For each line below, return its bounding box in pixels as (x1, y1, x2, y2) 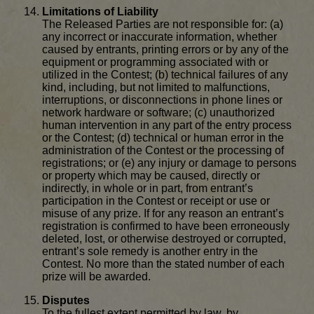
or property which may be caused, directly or (42, 170, 260, 182)
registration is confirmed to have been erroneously (42, 220, 289, 233)
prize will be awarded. (42, 271, 151, 283)
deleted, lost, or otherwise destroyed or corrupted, (42, 233, 286, 245)
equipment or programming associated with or (42, 56, 268, 69)
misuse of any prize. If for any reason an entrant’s (42, 207, 284, 220)
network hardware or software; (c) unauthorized (42, 107, 275, 119)
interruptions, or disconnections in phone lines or (42, 94, 282, 107)
